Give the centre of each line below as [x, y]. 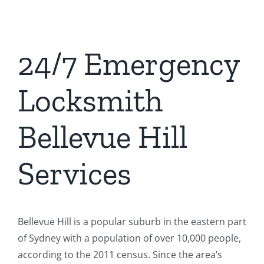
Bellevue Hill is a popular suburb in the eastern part [132, 221]
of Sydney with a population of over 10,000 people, [129, 238]
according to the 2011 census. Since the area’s [120, 254]
